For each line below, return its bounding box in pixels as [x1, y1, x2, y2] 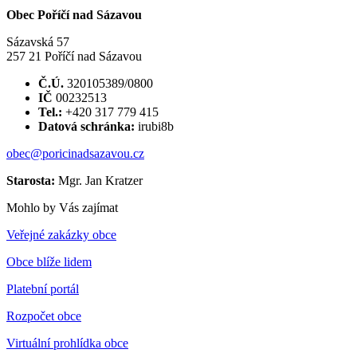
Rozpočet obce [6, 308, 81, 323]
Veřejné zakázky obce [6, 227, 116, 241]
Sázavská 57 [6, 34, 73, 49]
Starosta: [6, 173, 58, 187]
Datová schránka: [38, 119, 135, 133]
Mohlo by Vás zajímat [6, 200, 118, 214]
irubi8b [135, 119, 174, 133]
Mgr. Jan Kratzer [58, 173, 143, 187]
